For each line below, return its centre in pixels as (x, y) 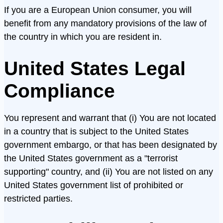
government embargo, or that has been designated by (111, 144)
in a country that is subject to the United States (96, 131)
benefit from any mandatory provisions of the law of (105, 23)
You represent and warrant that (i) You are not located (110, 117)
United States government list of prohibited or (94, 185)
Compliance (59, 91)
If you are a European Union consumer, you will (98, 10)
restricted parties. (38, 198)
